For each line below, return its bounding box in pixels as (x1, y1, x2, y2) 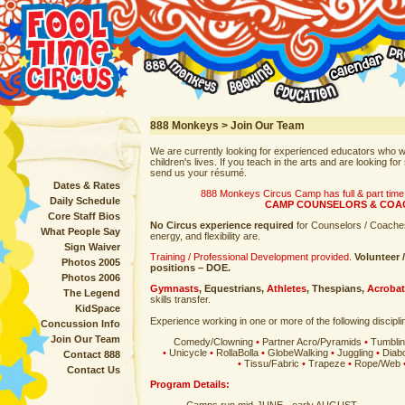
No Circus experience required (150, 220, 294, 231)
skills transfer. (150, 294, 211, 305)
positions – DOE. (150, 262, 231, 273)
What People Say (41, 226, 120, 237)
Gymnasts (150, 283, 199, 294)
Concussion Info (41, 318, 120, 329)
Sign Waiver (64, 241, 120, 252)
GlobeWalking (268, 347, 331, 358)
